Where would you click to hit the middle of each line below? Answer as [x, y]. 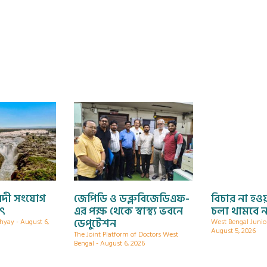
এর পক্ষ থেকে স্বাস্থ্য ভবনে [128, 211]
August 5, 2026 [233, 231]
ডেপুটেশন [95, 223]
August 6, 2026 [122, 243]
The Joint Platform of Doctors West [126, 234]
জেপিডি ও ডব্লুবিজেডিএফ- [132, 198]
